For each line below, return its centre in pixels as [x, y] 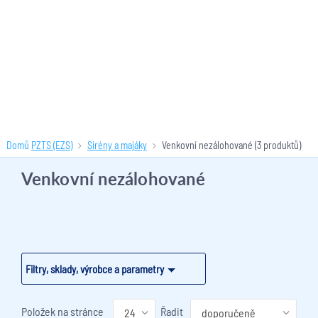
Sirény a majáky [117, 145]
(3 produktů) [276, 145]
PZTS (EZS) [51, 145]
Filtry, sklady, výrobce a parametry [95, 269]
